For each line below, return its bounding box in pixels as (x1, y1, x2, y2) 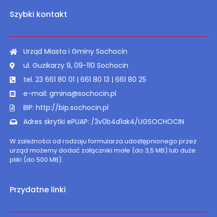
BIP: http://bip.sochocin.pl (23, 103, 108, 113)
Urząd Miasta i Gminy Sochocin (23, 46, 127, 57)
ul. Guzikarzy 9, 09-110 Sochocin (23, 61, 128, 71)
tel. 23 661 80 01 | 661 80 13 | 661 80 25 (23, 75, 146, 85)
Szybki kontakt (10, 9, 67, 20)
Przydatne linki (10, 184, 66, 195)
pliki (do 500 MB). (10, 155, 63, 165)
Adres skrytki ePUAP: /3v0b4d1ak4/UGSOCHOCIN (23, 117, 184, 127)
